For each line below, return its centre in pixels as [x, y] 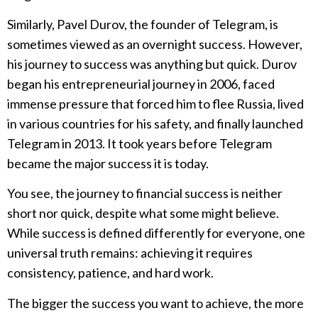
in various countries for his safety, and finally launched [155, 123]
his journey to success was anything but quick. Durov [152, 64]
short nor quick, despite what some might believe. [143, 213]
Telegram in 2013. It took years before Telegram [139, 143]
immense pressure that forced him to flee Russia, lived [155, 103]
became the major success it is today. [108, 163]
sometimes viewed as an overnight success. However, [155, 44]
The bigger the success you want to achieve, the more [155, 303]
